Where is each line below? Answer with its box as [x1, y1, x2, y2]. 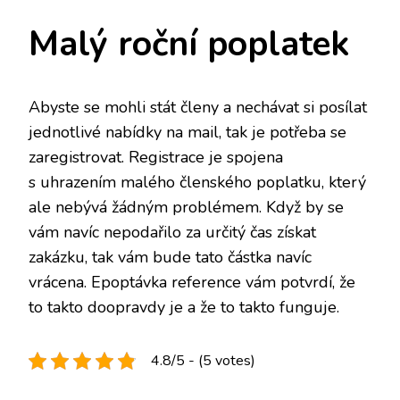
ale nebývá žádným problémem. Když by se [29, 196, 344, 219]
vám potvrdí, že [241, 271, 355, 294]
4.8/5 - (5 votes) [151, 351, 255, 371]
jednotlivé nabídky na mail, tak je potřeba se [29, 121, 346, 144]
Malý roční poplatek [29, 21, 349, 68]
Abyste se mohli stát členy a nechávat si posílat [29, 96, 367, 119]
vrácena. [29, 271, 91, 294]
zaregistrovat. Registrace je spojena [29, 146, 283, 169]
